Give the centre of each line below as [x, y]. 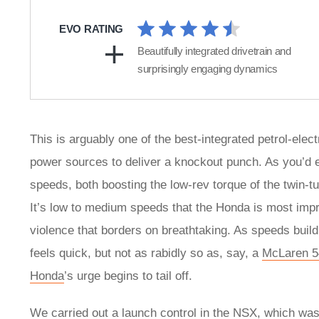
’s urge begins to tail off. [130, 276]
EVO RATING [91, 29]
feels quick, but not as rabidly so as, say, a [146, 253]
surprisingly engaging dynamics [208, 69]
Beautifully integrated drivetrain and [214, 51]
